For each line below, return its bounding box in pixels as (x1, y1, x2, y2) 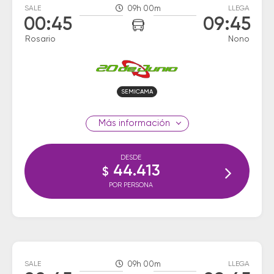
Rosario (25, 35, 56, 43)
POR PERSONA (109, 182, 153, 188)
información (116, 119, 170, 128)
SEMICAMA (121, 89, 153, 95)
